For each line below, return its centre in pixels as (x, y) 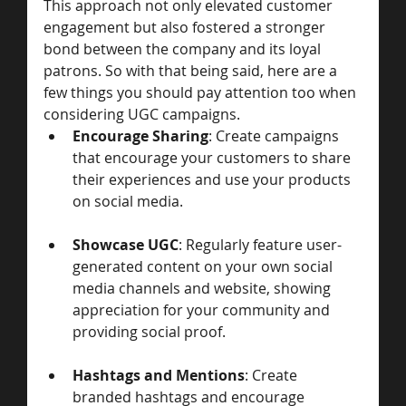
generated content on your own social (204, 266)
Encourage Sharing (140, 135)
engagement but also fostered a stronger (186, 27)
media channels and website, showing (203, 288)
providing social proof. (149, 331)
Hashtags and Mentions (159, 375)
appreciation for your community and (203, 309)
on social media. (128, 201)
